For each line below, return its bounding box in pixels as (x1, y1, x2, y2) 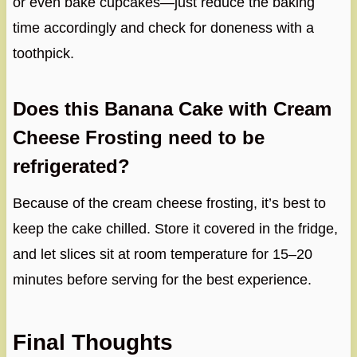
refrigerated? (12, 155, 130, 178)
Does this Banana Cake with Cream (12, 98, 331, 120)
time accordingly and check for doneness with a (12, 20, 314, 37)
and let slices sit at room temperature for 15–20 (12, 246, 312, 263)
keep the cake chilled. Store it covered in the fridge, (12, 221, 338, 237)
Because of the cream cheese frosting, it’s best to (12, 195, 326, 212)
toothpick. (12, 45, 74, 62)
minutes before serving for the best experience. (12, 272, 312, 288)
